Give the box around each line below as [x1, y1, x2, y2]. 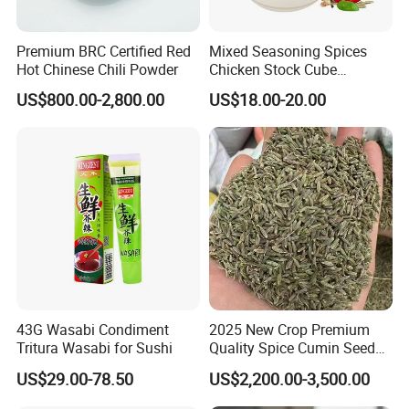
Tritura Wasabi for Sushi [16, 338, 173, 359]
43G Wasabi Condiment [16, 320, 170, 341]
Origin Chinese [208, 356, 302, 377]
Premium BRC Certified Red [16, 41, 192, 62]
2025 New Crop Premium [208, 320, 370, 341]
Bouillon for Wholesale [208, 78, 354, 99]
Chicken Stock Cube [208, 59, 337, 80]
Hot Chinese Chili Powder [16, 59, 179, 80]
